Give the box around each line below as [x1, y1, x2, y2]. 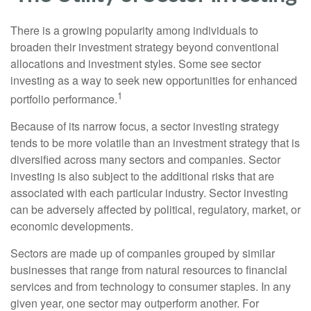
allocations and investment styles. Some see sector [10, 56, 261, 72]
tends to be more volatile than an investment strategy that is [10, 135, 300, 151]
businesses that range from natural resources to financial [10, 262, 287, 278]
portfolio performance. [10, 91, 117, 108]
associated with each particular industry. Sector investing [10, 185, 288, 201]
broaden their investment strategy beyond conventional [10, 39, 279, 55]
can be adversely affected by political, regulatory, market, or [10, 201, 301, 218]
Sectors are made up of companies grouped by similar [10, 245, 275, 262]
